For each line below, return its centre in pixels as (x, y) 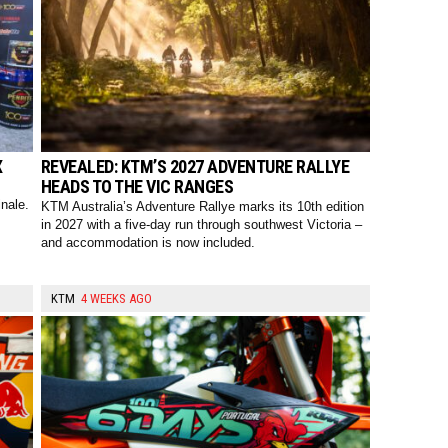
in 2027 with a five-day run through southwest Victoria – (201, 225)
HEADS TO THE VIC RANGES (137, 187)
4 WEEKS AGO (116, 299)
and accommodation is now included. (147, 243)
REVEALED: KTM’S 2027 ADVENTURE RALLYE (195, 167)
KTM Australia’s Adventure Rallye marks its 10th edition (202, 207)
